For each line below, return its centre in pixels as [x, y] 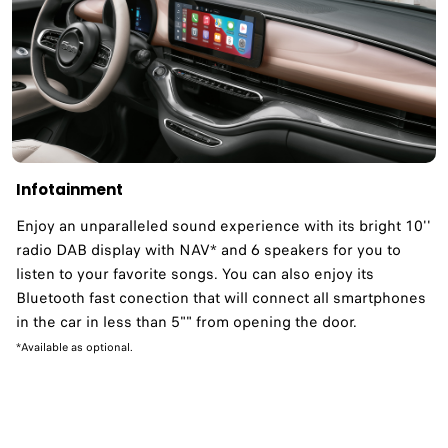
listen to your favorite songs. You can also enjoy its [195, 273]
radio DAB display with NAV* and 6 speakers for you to [208, 249]
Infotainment [69, 189]
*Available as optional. [74, 346]
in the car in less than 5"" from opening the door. [186, 321]
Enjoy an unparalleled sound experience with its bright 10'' [223, 225]
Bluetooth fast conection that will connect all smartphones [221, 297]
